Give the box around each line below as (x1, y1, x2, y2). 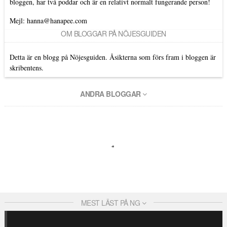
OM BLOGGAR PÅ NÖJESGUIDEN (61, 28, 166, 39)
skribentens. (9, 62, 44, 72)
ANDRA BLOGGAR (80, 88, 143, 99)
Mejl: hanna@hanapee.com (9, 15, 87, 25)
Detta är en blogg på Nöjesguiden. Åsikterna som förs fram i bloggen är (9, 52, 216, 62)
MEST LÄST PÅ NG (81, 197, 142, 208)
